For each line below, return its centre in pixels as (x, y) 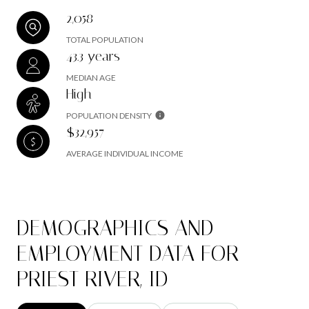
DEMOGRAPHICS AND (115, 228)
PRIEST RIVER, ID (92, 279)
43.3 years (93, 56)
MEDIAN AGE (91, 78)
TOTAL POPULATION (105, 40)
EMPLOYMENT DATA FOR (128, 254)
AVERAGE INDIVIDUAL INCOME (125, 154)
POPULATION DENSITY (109, 116)
